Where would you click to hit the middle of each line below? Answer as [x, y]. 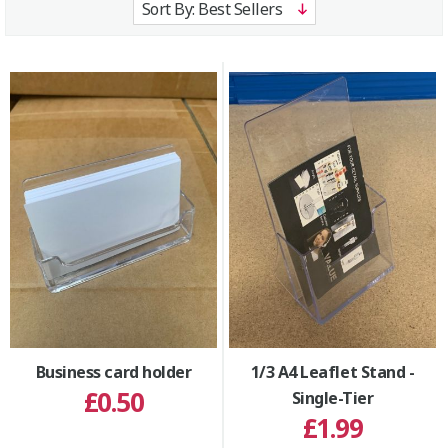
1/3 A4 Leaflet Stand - [332, 372]
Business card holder [113, 372]
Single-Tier [332, 398]
